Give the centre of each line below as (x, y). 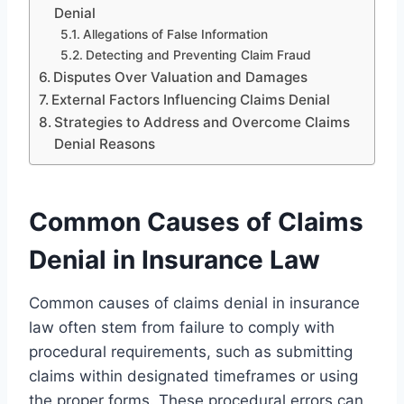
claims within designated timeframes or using (193, 376)
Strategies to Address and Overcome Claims (202, 122)
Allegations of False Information (175, 34)
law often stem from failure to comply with (182, 327)
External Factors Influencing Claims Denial (191, 99)
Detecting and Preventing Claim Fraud (198, 55)
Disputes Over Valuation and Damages (181, 77)
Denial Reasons (105, 143)
